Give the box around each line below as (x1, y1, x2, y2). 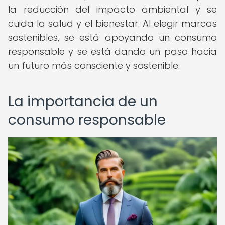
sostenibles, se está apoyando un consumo (8, 31, 217, 44)
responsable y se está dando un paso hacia (8, 45, 217, 58)
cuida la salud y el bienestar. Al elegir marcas (8, 17, 217, 30)
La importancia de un (8, 92, 158, 111)
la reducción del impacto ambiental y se (8, 3, 217, 16)
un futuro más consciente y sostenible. (8, 59, 180, 72)
